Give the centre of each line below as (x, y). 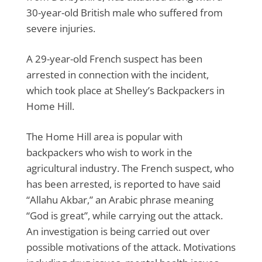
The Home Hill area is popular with (104, 136)
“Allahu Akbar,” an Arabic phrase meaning (120, 199)
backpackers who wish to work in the (109, 152)
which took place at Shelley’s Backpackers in (125, 90)
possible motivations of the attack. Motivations (131, 247)
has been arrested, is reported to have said (123, 184)
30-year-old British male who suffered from (125, 12)
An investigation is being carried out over (118, 231)
